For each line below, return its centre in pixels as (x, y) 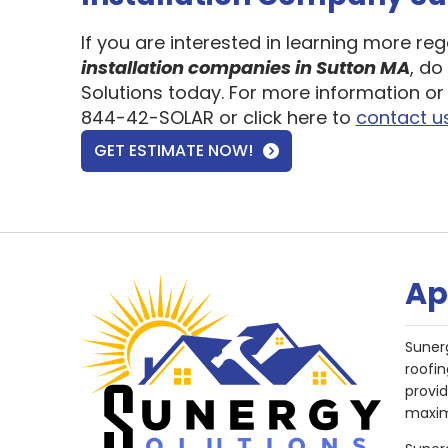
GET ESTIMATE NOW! (173, 150)
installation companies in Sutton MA (245, 67)
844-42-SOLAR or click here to (218, 117)
